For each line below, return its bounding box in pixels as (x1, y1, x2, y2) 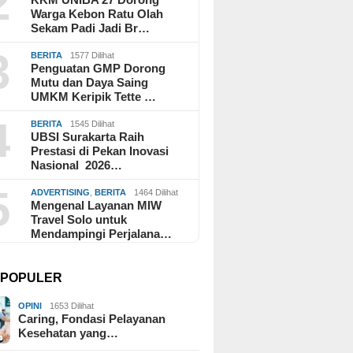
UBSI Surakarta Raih (31, 129, 145, 143)
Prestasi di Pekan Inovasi (31, 143, 169, 158)
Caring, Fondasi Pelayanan (18, 311, 166, 325)
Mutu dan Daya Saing (31, 75, 149, 89)
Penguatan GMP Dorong (31, 61, 166, 75)
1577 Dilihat (70, 50, 115, 60)
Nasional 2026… (31, 158, 123, 172)
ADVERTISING (31, 187, 91, 197)
